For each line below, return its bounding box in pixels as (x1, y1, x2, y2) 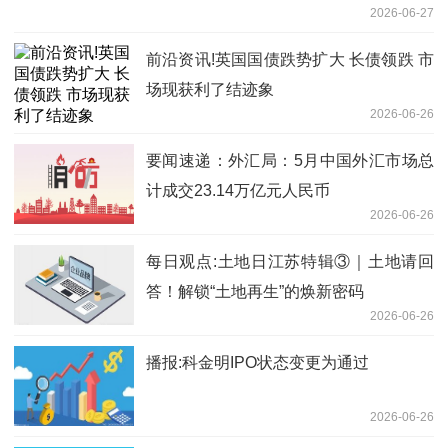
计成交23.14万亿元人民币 (146, 182, 330, 200)
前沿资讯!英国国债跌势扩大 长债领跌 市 (146, 51, 434, 69)
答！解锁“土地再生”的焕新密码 (146, 283, 364, 301)
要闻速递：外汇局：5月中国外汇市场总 (146, 152, 434, 170)
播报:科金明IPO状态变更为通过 (146, 354, 369, 372)
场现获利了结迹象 (146, 81, 274, 99)
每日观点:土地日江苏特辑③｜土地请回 (146, 253, 434, 271)
